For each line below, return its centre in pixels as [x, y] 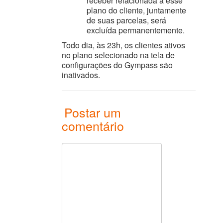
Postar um [93, 112]
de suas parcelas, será [127, 20]
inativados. [81, 75]
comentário [93, 125]
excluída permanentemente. [136, 30]
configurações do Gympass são [117, 65]
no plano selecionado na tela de [118, 55]
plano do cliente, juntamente [137, 10]
